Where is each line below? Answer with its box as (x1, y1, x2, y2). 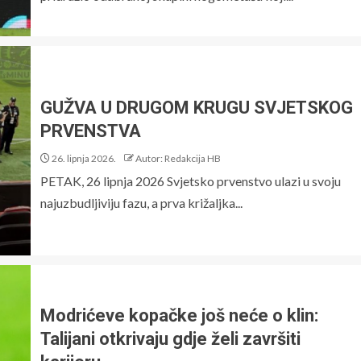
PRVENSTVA (40, 121, 141, 141)
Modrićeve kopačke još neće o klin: (40, 305, 318, 326)
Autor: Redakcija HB (135, 152, 221, 164)
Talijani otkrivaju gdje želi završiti (40, 328, 301, 349)
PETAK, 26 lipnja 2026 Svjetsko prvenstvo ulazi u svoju (40, 173, 341, 189)
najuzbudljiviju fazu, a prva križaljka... (40, 195, 243, 210)
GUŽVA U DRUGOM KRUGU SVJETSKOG (40, 98, 353, 118)
